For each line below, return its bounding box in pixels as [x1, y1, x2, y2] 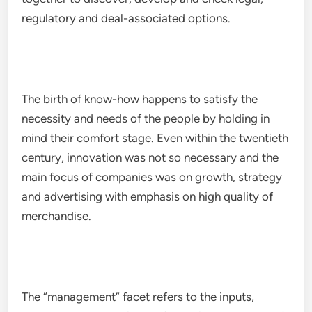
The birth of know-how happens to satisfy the [22, 92, 258, 106]
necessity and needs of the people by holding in [22, 111, 270, 125]
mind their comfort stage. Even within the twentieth [22, 131, 289, 145]
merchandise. [22, 209, 92, 223]
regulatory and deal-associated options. [22, 11, 231, 25]
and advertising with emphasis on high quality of [22, 189, 274, 203]
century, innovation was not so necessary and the [22, 150, 279, 164]
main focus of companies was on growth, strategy [22, 170, 283, 184]
